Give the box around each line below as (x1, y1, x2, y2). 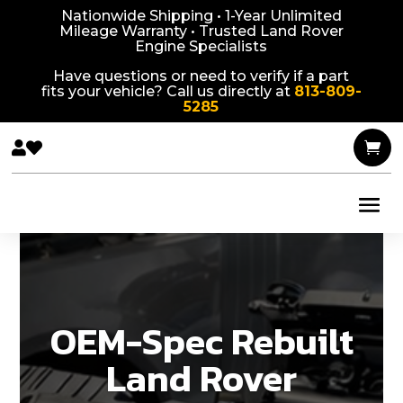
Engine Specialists (135, 38, 268, 55)
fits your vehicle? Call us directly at (40, 83, 294, 100)
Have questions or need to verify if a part (53, 67, 350, 85)
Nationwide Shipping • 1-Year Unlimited (60, 7, 342, 24)
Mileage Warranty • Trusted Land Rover (58, 22, 344, 40)
